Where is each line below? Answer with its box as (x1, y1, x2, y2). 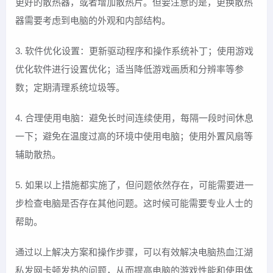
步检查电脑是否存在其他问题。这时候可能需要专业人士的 (15, 197, 253, 208)
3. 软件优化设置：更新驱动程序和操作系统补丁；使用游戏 (15, 45, 253, 56)
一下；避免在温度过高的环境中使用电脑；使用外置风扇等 (15, 130, 253, 141)
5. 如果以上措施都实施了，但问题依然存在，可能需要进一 (15, 179, 253, 190)
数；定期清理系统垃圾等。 (15, 82, 125, 93)
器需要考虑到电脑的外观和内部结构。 (15, 15, 171, 26)
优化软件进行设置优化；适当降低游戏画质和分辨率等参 (15, 63, 244, 74)
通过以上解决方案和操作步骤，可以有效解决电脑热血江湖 (15, 246, 253, 257)
